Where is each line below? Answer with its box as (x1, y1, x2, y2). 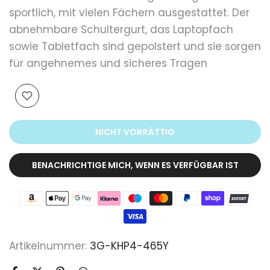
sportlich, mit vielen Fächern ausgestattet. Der (9, 5, 250, 20)
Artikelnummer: (9, 238, 90, 253)
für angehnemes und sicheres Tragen (9, 56, 207, 71)
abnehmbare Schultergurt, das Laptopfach (9, 22, 233, 37)
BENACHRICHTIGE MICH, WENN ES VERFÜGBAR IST (31, 159, 239, 172)
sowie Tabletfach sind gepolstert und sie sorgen (9, 39, 261, 54)
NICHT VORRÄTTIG (95, 126, 175, 139)
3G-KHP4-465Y (90, 238, 169, 253)
